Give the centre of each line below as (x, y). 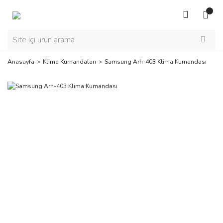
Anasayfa (21, 62)
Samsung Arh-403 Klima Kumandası (156, 62)
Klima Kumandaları (69, 62)
